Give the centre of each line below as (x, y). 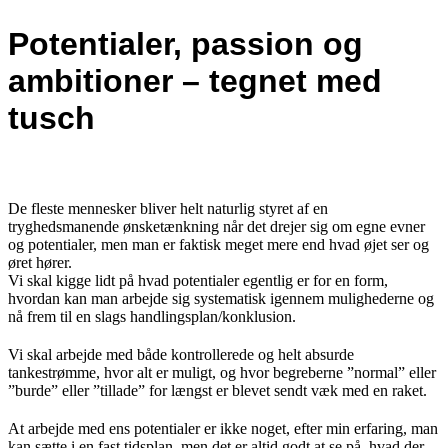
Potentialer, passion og (185, 44)
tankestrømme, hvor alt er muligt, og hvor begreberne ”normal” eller (222, 372)
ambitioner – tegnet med (195, 81)
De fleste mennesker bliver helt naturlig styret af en (168, 208)
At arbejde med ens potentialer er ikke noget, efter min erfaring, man (223, 428)
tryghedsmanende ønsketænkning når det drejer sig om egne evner (216, 226)
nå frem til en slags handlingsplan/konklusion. (152, 316)
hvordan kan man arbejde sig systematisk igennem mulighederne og (221, 298)
